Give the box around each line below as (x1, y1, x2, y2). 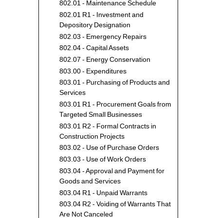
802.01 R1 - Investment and (59, 11, 144, 18)
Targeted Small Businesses (59, 111, 143, 119)
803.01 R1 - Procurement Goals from (59, 101, 172, 109)
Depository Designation (59, 21, 131, 29)
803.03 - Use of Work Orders (59, 156, 146, 163)
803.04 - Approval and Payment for (59, 167, 165, 175)
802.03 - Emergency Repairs (59, 33, 147, 40)
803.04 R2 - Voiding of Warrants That (59, 200, 171, 208)
